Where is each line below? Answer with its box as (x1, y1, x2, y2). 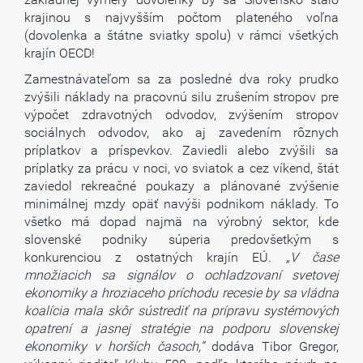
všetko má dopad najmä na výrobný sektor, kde (24, 214, 339, 229)
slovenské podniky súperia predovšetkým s (24, 232, 339, 247)
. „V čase (268, 250, 340, 265)
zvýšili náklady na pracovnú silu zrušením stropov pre (24, 89, 339, 105)
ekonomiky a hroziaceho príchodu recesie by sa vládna (24, 285, 339, 301)
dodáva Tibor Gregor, (204, 339, 339, 354)
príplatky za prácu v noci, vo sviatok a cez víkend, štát (24, 160, 339, 176)
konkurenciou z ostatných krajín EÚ (24, 250, 269, 265)
